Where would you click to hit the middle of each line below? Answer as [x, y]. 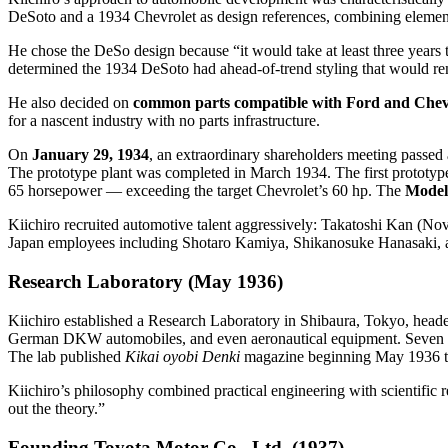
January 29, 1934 [90, 155]
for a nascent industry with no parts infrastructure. [164, 121]
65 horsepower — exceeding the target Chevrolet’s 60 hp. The [206, 191]
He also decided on [70, 103]
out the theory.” [56, 408]
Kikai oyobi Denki [182, 356]
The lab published [66, 356]
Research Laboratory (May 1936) [145, 282]
